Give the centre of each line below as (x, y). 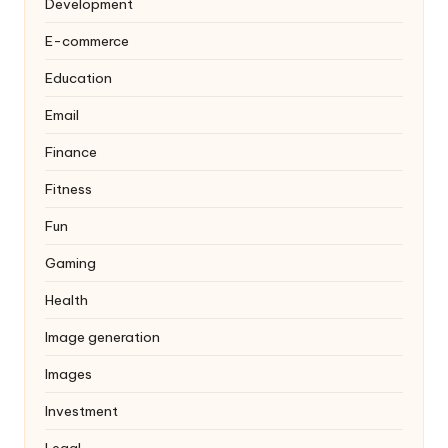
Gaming (70, 262)
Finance (71, 151)
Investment (81, 410)
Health (66, 299)
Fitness (68, 188)
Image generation (102, 336)
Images (68, 373)
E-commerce (87, 40)
